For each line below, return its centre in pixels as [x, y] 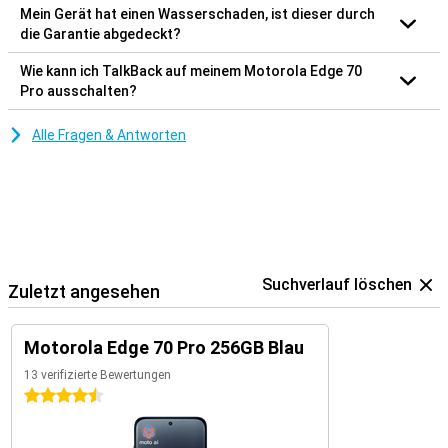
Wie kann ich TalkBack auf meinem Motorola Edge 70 [191, 70]
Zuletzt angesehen [84, 291]
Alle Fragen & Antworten [109, 134]
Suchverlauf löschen [337, 284]
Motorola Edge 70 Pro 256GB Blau [164, 347]
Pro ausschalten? [78, 90]
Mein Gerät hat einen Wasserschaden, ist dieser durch [197, 13]
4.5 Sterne [57, 395]
